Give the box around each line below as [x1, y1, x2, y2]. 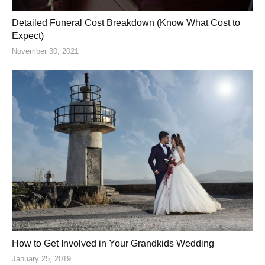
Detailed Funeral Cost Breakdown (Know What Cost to [12, 17, 240, 28]
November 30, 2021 [12, 46, 79, 56]
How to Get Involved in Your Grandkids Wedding [12, 238, 214, 248]
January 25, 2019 [12, 254, 71, 263]
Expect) [12, 30, 44, 41]
